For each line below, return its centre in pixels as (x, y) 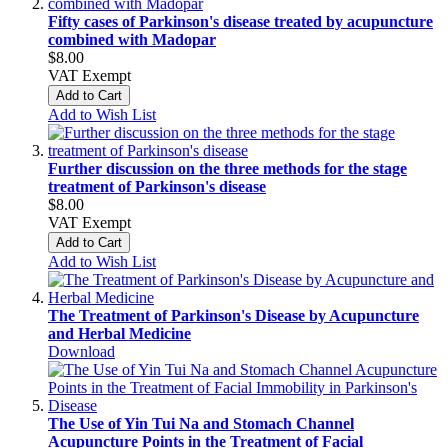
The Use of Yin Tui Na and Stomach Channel (201, 423)
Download (81, 351)
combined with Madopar (132, 39)
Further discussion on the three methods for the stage (227, 168)
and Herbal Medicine (119, 333)
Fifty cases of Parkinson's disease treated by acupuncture (240, 21)
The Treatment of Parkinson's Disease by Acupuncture (233, 315)
